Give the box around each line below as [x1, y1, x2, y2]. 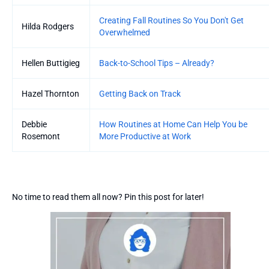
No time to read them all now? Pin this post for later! [12, 192, 204, 202]
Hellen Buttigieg [22, 58, 80, 68]
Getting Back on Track [99, 88, 181, 98]
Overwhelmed [99, 27, 150, 37]
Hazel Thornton [22, 88, 79, 98]
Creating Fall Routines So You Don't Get [99, 15, 244, 25]
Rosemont [22, 131, 60, 141]
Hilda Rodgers [22, 21, 74, 31]
